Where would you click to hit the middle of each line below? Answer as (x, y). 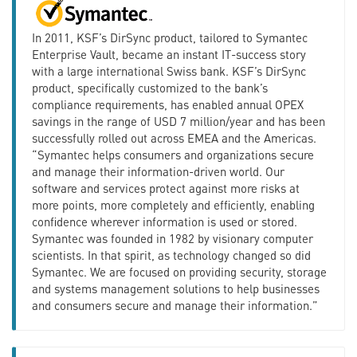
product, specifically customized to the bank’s (150, 87)
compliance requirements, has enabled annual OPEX (168, 104)
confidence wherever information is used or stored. (165, 221)
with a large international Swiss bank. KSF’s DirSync (169, 71)
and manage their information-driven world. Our (158, 171)
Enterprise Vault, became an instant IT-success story (169, 54)
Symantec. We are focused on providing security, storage (179, 271)
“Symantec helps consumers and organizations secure (173, 154)
